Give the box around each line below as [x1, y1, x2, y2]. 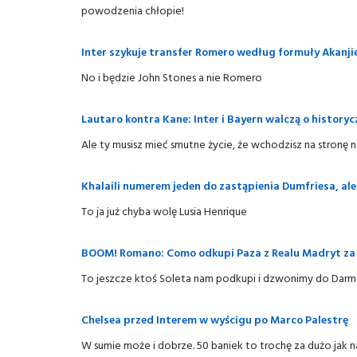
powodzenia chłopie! [81, 2, 184, 18]
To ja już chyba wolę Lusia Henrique [81, 202, 247, 219]
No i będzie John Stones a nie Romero [81, 69, 262, 85]
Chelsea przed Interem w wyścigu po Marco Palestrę [81, 311, 348, 328]
